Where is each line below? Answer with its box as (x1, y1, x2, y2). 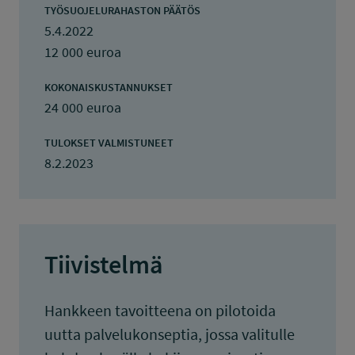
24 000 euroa (44, 98, 121, 116)
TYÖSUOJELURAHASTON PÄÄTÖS (44, 3, 200, 17)
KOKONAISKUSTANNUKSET (44, 80, 173, 94)
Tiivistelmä (44, 249, 163, 281)
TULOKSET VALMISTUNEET (44, 136, 174, 150)
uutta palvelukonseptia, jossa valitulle (44, 324, 295, 344)
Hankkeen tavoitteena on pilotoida (44, 300, 276, 320)
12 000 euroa (44, 43, 121, 61)
